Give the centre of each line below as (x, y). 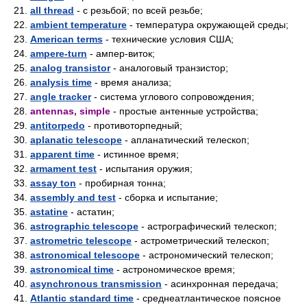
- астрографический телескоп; (208, 226)
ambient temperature (78, 25)
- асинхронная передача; (220, 284)
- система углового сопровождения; (173, 97)
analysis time (61, 82)
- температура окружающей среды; (208, 25)
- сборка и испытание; (167, 197)
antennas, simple (70, 111)
